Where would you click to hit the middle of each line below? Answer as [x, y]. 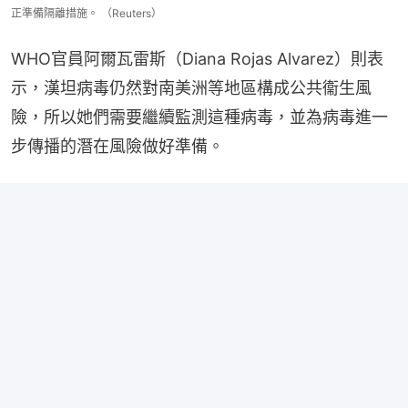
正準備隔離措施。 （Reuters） [87, 14]
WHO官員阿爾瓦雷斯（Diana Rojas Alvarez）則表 [197, 59]
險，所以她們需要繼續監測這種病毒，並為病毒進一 [199, 117]
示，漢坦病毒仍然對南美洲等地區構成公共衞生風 [191, 88]
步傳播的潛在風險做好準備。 [117, 147]
